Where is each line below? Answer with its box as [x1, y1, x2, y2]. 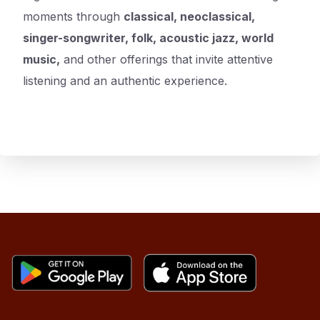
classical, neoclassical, [124, 9, 255, 24]
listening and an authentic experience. [23, 74, 227, 88]
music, [23, 52, 60, 66]
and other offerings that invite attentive [60, 52, 273, 66]
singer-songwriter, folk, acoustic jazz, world [23, 31, 274, 45]
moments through [23, 9, 124, 24]
